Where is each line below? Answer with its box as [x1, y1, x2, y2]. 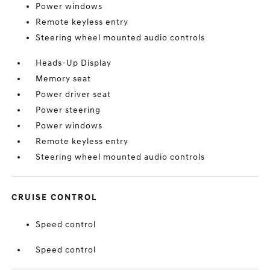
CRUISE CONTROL [11, 192, 98, 202]
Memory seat [36, 74, 92, 84]
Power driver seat [36, 89, 111, 99]
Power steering [36, 105, 101, 115]
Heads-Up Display [36, 58, 112, 68]
